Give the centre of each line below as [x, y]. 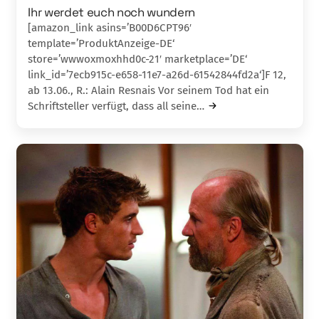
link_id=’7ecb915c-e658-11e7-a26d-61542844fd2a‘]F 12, [157, 74]
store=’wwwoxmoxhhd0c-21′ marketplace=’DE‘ [138, 59]
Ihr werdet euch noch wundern [111, 12]
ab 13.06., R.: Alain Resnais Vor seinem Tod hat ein [149, 90]
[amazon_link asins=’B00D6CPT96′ [110, 27]
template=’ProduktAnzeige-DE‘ [101, 43]
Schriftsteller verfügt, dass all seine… [116, 106]
